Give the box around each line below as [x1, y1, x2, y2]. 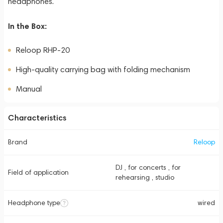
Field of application [8, 168, 69, 177]
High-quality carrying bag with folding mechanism [16, 65, 190, 74]
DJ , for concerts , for [115, 163, 181, 172]
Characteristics [8, 113, 66, 122]
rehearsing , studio [115, 173, 174, 182]
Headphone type [8, 199, 60, 207]
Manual [16, 84, 42, 94]
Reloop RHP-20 [16, 45, 70, 55]
